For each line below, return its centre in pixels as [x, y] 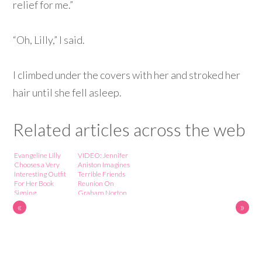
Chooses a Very [37, 165]
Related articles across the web [129, 130]
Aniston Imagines [104, 165]
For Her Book [34, 184]
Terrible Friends [102, 174]
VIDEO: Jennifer [103, 156]
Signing [25, 193]
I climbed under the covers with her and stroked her [127, 75]
